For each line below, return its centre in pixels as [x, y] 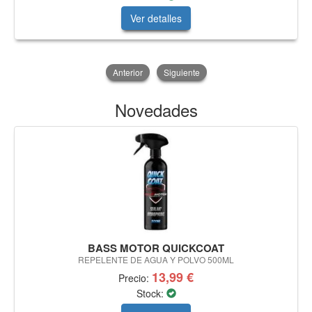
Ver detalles [156, 18]
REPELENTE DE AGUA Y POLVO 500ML [156, 260]
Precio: [135, 278]
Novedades [156, 110]
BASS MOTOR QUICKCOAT [156, 248]
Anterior [127, 72]
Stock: [151, 294]
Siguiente [181, 72]
